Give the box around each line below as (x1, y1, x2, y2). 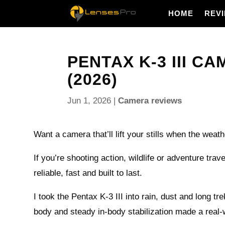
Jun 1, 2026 (67, 96, 111, 105)
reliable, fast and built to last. (34, 168, 143, 178)
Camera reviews (118, 96, 182, 105)
